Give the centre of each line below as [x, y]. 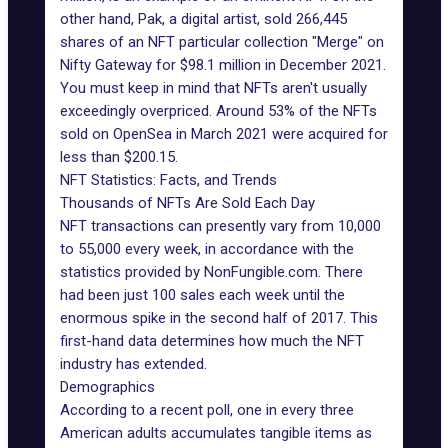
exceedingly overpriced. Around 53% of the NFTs [218, 111]
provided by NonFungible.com [221, 272]
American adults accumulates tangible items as [216, 433]
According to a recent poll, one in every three [207, 410]
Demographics [107, 387]
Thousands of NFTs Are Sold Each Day [187, 203]
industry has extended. [133, 364]
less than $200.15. [119, 157]
